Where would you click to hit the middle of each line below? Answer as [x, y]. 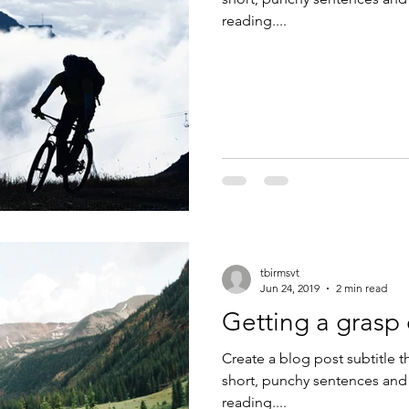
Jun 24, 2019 [290, 288]
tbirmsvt [280, 273]
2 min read [362, 288]
